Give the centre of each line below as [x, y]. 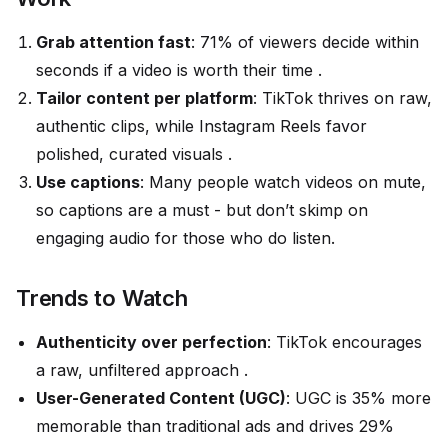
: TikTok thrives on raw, [342, 98]
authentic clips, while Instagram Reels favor [201, 126]
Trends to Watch [102, 298]
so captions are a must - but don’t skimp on [202, 210]
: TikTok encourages [344, 342]
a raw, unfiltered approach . [142, 370]
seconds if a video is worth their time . [179, 70]
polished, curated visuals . [134, 154]
